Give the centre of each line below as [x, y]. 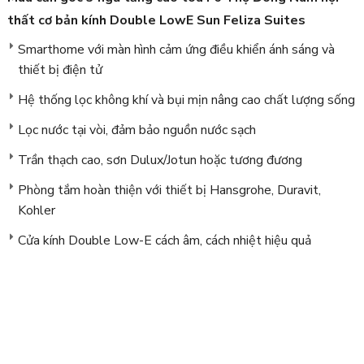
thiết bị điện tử [60, 70]
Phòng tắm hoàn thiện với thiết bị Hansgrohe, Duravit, [169, 190]
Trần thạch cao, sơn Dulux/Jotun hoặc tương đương [160, 160]
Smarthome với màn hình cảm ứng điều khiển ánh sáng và [176, 50]
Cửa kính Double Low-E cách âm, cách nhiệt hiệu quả [164, 240]
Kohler [36, 210]
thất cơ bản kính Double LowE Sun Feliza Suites [156, 20]
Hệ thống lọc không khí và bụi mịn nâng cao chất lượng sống [186, 100]
